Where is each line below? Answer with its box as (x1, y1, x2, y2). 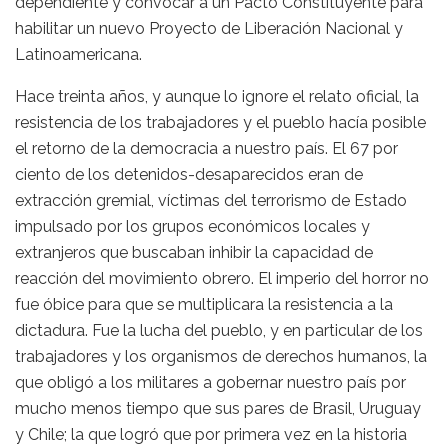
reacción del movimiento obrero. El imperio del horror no (15, 269, 429, 289)
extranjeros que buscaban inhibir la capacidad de (15, 243, 373, 263)
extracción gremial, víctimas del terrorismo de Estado (15, 191, 407, 211)
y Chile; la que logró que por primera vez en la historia (15, 425, 407, 445)
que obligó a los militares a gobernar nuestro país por (15, 373, 406, 393)
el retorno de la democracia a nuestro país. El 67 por (15, 139, 398, 159)
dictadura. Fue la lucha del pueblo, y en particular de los (15, 321, 423, 341)
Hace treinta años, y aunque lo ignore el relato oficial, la (15, 87, 419, 107)
